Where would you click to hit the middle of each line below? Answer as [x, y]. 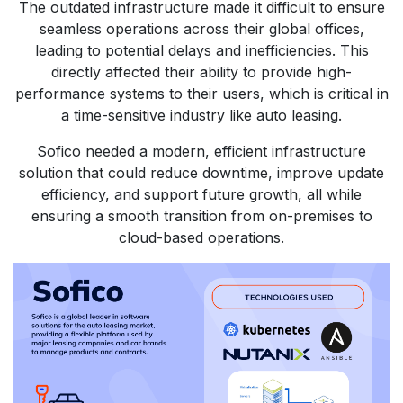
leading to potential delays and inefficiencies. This [201, 50]
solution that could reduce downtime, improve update [201, 173]
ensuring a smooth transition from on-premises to [201, 216]
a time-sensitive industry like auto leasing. [201, 115]
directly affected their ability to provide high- [201, 72]
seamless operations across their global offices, [201, 29]
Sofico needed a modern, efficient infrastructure [201, 151]
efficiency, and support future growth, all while [201, 194]
